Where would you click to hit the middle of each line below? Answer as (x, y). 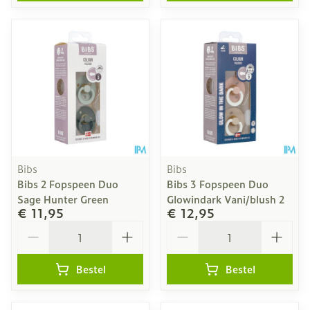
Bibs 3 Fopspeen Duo (218, 184)
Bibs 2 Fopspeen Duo (68, 184)
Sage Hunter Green (63, 199)
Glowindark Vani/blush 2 (226, 199)
